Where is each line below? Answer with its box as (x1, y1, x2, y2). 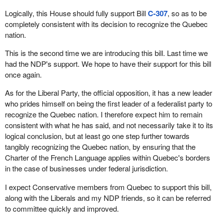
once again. (4, 69, 42, 80)
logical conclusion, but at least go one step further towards (4, 131, 190, 141)
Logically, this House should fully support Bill (4, 8, 148, 19)
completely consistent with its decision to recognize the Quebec (4, 19, 208, 29)
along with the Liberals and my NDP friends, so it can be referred (4, 192, 211, 203)
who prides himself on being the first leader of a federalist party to (4, 98, 212, 109)
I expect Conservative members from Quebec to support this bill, (4, 181, 212, 192)
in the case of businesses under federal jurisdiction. (4, 163, 168, 174)
